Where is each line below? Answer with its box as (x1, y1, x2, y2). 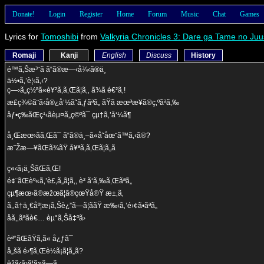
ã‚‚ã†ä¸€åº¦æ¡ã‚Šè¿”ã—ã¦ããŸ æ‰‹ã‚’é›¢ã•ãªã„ (7, 202, 157, 210)
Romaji (12, 51, 36, 60)
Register (80, 10, 103, 18)
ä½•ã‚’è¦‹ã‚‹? (7, 77, 48, 85)
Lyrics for (5, 32, 41, 41)
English (101, 51, 126, 60)
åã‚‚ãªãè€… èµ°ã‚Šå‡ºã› (7, 214, 85, 222)
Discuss (146, 51, 171, 60)
